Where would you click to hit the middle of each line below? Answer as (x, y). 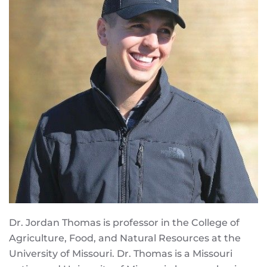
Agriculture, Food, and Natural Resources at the (125, 238)
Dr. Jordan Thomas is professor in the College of (124, 223)
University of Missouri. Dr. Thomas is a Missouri (121, 254)
